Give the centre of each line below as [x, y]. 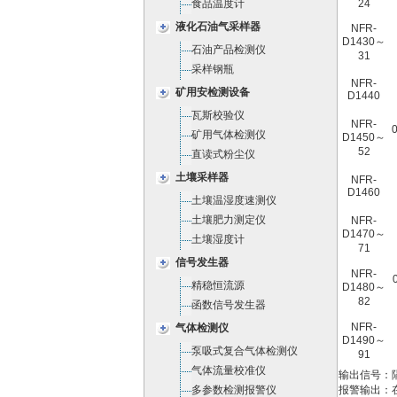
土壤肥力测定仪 [229, 220]
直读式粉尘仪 [223, 154]
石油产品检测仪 [229, 50]
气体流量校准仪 [229, 370]
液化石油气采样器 [218, 27]
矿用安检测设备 [213, 92]
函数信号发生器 [229, 305]
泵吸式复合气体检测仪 [245, 351]
